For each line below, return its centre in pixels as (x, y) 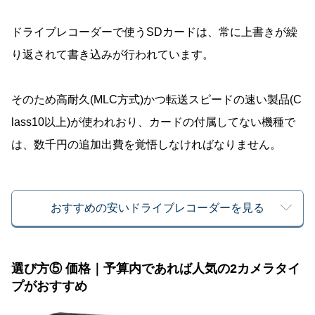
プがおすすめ (49, 287)
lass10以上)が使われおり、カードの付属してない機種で (153, 122)
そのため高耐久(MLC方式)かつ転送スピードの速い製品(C (156, 100)
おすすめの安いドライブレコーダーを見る (157, 208)
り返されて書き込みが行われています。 (112, 55)
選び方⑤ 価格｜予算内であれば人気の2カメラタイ (156, 269)
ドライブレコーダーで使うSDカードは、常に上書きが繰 (154, 32)
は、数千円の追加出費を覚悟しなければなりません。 (146, 145)
